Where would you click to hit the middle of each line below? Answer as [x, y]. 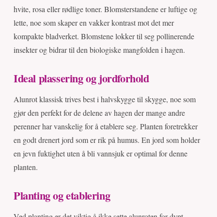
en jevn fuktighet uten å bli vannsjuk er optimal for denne [101, 154]
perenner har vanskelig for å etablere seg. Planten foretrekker [106, 126]
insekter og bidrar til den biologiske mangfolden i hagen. [99, 50]
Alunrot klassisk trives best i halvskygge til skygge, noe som [105, 99]
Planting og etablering [62, 196]
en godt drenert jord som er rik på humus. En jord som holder [107, 140]
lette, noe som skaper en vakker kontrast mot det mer [94, 23]
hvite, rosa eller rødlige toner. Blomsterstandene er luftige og [105, 9]
